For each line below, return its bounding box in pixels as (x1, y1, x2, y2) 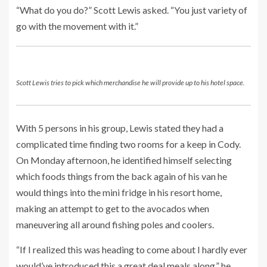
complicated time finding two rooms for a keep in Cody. (16, 138, 241, 150)
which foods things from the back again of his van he (16, 170, 227, 182)
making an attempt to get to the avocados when (16, 203, 209, 214)
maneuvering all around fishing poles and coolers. (16, 219, 214, 230)
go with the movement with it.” (16, 20, 138, 32)
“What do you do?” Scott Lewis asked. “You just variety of (16, 4, 247, 15)
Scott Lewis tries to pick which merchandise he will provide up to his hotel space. (16, 78, 245, 87)
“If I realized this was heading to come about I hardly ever (16, 244, 247, 255)
